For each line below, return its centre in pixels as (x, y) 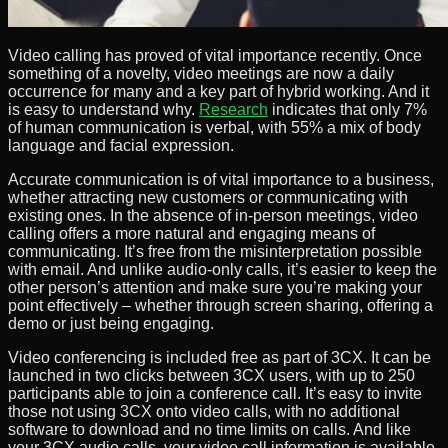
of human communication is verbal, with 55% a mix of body (214, 127)
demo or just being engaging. (111, 323)
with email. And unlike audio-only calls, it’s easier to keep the (222, 269)
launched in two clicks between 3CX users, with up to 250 (211, 375)
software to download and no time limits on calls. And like (209, 429)
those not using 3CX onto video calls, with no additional (204, 411)
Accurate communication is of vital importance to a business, (221, 179)
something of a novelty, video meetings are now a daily (201, 73)
